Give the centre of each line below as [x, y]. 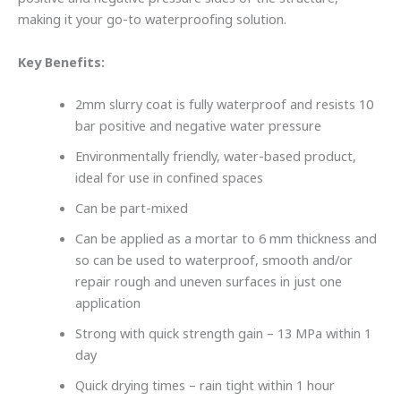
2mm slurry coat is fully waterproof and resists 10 [224, 104]
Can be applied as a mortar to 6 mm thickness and [226, 239]
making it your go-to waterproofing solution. [154, 20]
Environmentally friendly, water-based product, [215, 156]
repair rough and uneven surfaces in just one [208, 282]
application [107, 303]
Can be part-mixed [133, 208]
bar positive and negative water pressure [200, 126]
